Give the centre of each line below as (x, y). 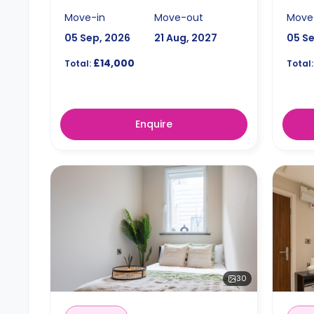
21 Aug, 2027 (185, 37)
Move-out (178, 17)
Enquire (154, 124)
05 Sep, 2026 (97, 37)
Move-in (85, 17)
